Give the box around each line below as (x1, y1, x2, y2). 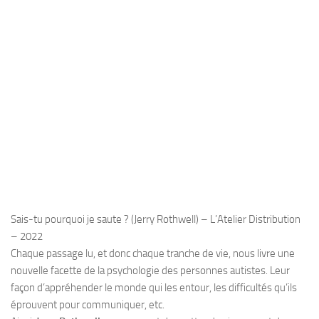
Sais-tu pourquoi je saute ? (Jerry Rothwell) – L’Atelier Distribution (11, 213, 300, 226)
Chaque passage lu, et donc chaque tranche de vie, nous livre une (11, 247, 295, 260)
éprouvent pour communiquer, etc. (11, 298, 167, 311)
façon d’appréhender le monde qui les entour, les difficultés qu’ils (11, 281, 297, 294)
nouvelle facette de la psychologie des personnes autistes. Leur (11, 264, 290, 277)
